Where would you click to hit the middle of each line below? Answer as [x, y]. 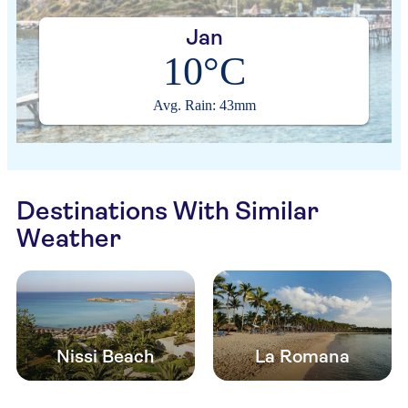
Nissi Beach [106, 357]
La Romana [302, 357]
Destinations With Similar [168, 211]
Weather [69, 238]
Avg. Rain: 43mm [204, 105]
